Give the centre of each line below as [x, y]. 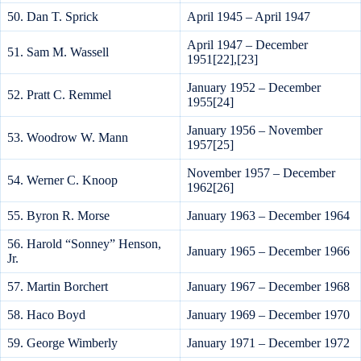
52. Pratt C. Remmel [59, 95]
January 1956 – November [255, 131]
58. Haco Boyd [46, 315]
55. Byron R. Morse [58, 216]
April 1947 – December [247, 45]
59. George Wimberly [62, 343]
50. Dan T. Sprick [53, 17]
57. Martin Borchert [58, 287]
